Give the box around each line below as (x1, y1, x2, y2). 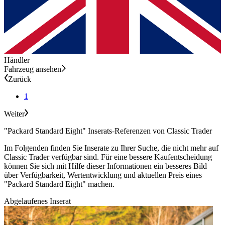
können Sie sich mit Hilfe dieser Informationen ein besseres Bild (4, 161, 207, 170)
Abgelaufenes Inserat (4, 196, 71, 205)
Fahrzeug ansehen (4, 64, 61, 73)
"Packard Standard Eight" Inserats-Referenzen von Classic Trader (4, 126, 212, 135)
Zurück (8, 74, 31, 83)
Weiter (4, 109, 25, 118)
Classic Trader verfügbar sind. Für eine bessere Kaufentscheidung (4, 152, 212, 161)
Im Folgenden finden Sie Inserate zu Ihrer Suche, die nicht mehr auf (4, 143, 218, 152)
